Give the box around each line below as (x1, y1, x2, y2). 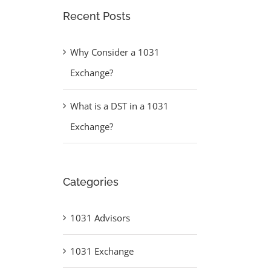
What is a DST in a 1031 (70, 100, 169, 113)
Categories (62, 175, 119, 189)
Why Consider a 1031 (70, 46, 160, 59)
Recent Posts (62, 10, 131, 23)
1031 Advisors (70, 211, 130, 224)
